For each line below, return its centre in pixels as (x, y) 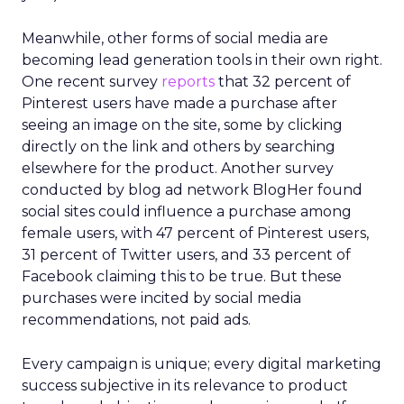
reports (188, 82)
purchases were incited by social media (161, 298)
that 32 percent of (283, 82)
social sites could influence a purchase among (187, 211)
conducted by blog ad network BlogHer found (192, 190)
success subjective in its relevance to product (185, 386)
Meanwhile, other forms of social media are (175, 38)
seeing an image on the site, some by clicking (182, 125)
